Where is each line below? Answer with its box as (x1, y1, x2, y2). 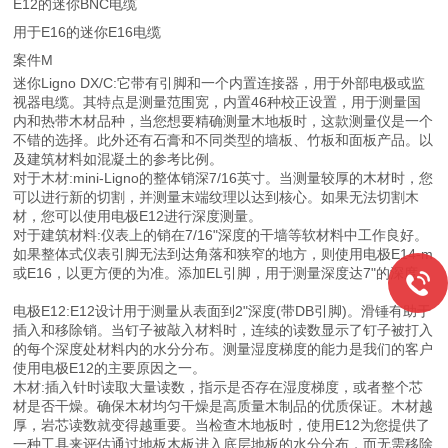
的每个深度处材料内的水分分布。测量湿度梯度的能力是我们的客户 (13, 341, 434, 357)
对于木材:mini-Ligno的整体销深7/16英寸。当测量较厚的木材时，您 (13, 170, 434, 186)
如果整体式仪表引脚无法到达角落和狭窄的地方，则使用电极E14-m (13, 246, 434, 262)
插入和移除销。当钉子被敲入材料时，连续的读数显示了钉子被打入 (13, 322, 434, 338)
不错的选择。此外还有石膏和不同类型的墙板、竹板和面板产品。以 (13, 132, 434, 148)
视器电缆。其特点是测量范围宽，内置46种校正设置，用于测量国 (13, 94, 422, 110)
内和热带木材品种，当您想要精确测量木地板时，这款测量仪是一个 (13, 113, 434, 129)
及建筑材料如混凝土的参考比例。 (13, 151, 224, 167)
